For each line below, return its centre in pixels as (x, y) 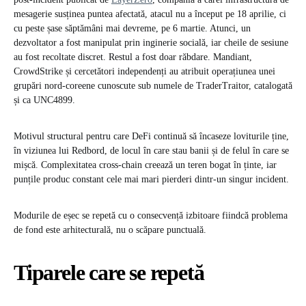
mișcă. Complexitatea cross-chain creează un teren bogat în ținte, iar (145, 165)
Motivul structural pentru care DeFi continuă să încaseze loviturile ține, (151, 137)
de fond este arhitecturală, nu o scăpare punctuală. (110, 230)
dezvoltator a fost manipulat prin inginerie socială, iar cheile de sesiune (151, 43)
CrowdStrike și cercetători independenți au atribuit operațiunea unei (144, 72)
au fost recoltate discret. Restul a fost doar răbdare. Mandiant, (133, 57)
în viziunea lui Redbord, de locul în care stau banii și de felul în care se (151, 151)
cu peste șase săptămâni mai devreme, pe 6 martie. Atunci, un (132, 29)
